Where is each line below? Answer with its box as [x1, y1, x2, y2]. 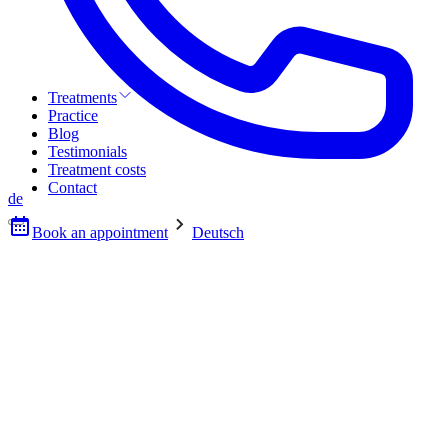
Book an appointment [32, 224, 168, 241]
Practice [48, 107, 98, 124]
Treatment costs [48, 161, 146, 178]
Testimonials [48, 143, 127, 160]
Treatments [48, 89, 117, 106]
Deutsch [192, 224, 244, 241]
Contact [48, 179, 97, 196]
